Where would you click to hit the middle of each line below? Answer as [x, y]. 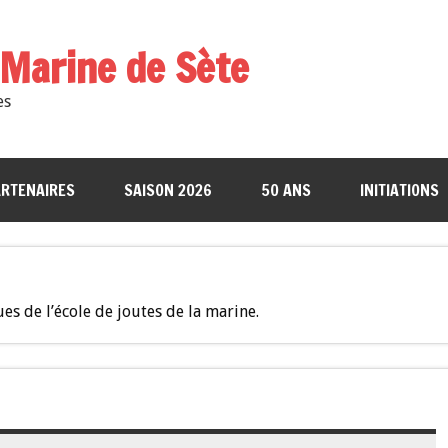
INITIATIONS [399, 190]
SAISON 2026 [167, 190]
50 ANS [285, 190]
